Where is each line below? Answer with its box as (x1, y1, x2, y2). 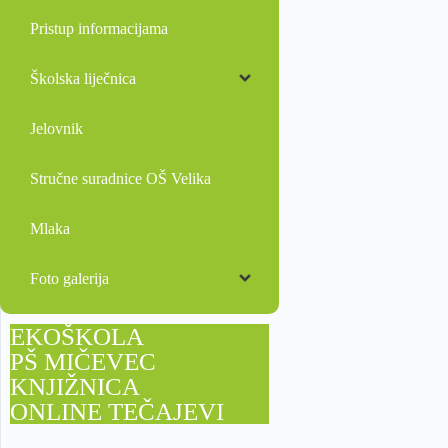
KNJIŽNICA (10, 372, 140, 400)
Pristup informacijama (30, 19, 168, 37)
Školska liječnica (30, 69, 136, 87)
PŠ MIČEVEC (10, 347, 156, 375)
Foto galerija (30, 269, 109, 287)
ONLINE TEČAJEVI (10, 397, 224, 425)
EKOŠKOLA (10, 322, 144, 350)
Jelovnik (30, 119, 83, 137)
